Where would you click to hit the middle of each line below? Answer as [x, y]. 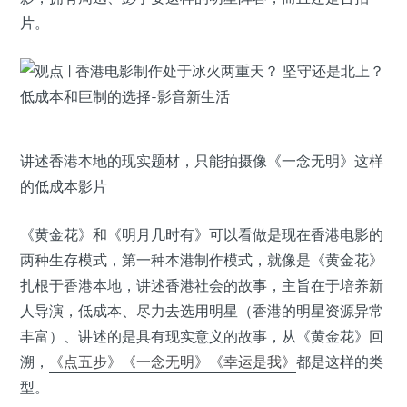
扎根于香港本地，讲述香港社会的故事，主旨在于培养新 [202, 285]
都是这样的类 [340, 362]
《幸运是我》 [253, 362]
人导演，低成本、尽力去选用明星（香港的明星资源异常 [202, 311]
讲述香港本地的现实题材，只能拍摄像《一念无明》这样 [202, 161]
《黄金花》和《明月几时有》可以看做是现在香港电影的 [202, 234]
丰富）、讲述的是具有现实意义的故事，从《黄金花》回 [202, 336]
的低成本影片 [64, 186]
